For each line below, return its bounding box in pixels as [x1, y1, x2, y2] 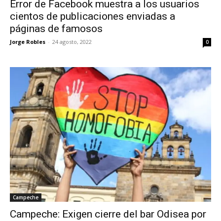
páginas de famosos [10, 23, 103, 35]
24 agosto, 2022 [52, 38, 92, 46]
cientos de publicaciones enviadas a [10, 10, 175, 23]
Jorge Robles [10, 38, 45, 46]
